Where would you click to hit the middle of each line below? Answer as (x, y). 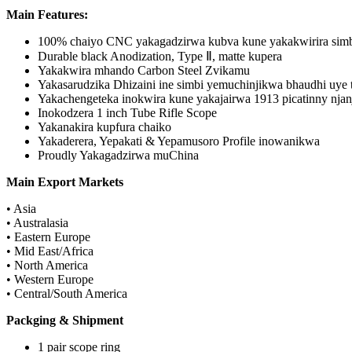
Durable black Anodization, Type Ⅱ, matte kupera (160, 57)
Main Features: (47, 15)
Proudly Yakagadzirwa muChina (118, 156)
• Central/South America (67, 294)
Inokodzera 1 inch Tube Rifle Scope (127, 113)
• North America (47, 266)
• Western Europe (50, 280)
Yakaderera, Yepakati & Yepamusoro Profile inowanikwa (179, 141)
